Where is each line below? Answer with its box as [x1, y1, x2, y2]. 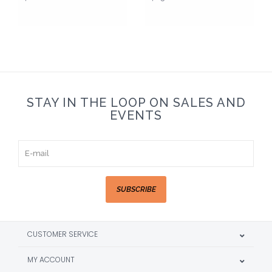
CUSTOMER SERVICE [27, 228, 98, 239]
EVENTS [110, 107, 162, 123]
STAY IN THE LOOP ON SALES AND [26, 95, 246, 110]
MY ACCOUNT [27, 254, 75, 265]
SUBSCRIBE [116, 185, 156, 194]
